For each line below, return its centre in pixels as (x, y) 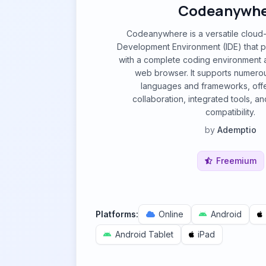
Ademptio (237, 130)
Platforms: (117, 214)
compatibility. (230, 112)
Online (171, 214)
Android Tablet (144, 234)
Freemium (236, 161)
